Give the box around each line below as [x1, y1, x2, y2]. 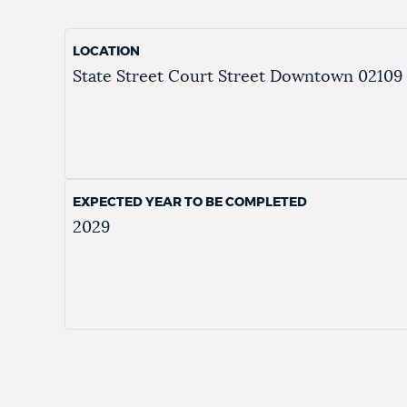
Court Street [168, 69, 266, 86]
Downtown [270, 69, 354, 86]
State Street [73, 69, 164, 86]
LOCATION [73, 45, 141, 59]
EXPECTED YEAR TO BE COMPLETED [73, 196, 308, 210]
